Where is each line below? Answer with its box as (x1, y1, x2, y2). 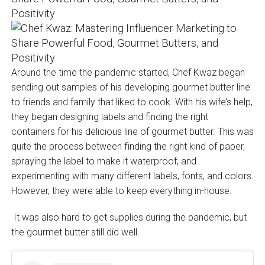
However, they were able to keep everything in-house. (11, 185, 232, 196)
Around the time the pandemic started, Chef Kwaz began (11, 66, 245, 78)
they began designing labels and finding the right (11, 111, 208, 122)
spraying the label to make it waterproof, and (11, 155, 196, 167)
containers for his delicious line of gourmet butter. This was (11, 125, 254, 137)
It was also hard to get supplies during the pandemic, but (11, 211, 247, 223)
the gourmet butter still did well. (11, 226, 140, 238)
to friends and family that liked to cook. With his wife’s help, (11, 96, 253, 108)
